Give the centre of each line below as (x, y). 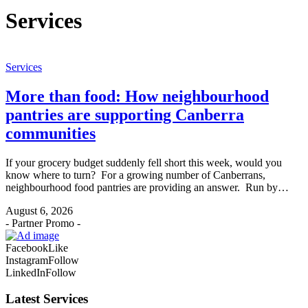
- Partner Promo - (43, 223)
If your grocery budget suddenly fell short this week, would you (144, 162)
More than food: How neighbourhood (137, 96)
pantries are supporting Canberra (125, 114)
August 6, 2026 (39, 210)
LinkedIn (25, 272)
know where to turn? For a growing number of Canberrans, (135, 175)
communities (51, 133)
